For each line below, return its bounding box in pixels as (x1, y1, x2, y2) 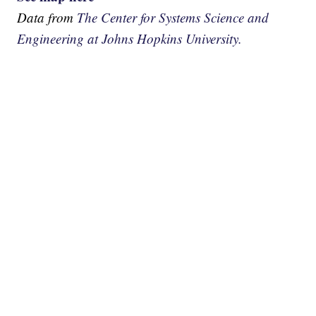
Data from (17, 8, 78, 26)
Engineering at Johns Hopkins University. (17, 29, 243, 47)
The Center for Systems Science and (77, 8, 269, 26)
